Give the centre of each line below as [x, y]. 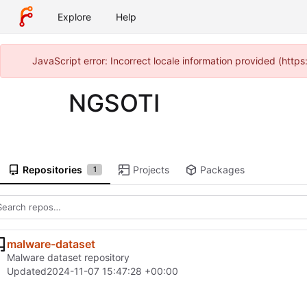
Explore [74, 16]
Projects [151, 170]
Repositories [52, 170]
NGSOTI [114, 103]
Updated [27, 271]
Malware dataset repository [68, 258]
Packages [222, 170]
